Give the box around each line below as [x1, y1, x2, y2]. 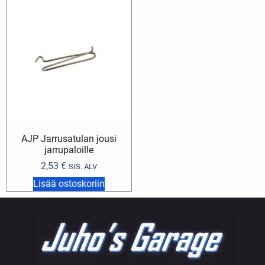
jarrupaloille [44, 144, 93, 156]
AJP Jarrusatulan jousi [21, 133, 117, 145]
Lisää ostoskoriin [33, 178, 105, 190]
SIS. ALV [69, 162, 97, 172]
